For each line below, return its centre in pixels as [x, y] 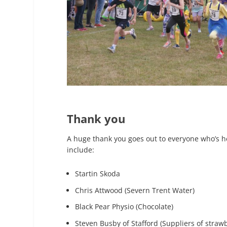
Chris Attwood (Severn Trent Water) [135, 190]
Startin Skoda [98, 173]
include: [81, 150]
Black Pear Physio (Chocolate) [124, 207]
